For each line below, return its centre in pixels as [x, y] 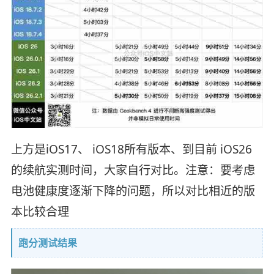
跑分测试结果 [47, 243]
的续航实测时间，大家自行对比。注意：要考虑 [133, 170]
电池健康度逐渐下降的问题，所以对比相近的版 [133, 191]
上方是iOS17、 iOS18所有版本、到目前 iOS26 [131, 149]
